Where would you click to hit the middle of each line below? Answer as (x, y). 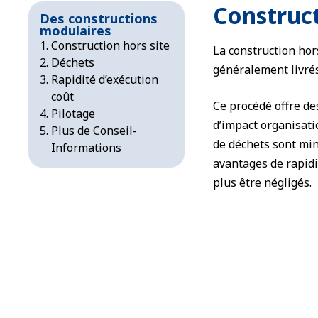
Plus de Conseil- (94, 131)
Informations (86, 148)
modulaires (76, 31)
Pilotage (73, 114)
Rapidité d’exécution (105, 79)
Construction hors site (110, 45)
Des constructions (99, 18)
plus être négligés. (262, 182)
